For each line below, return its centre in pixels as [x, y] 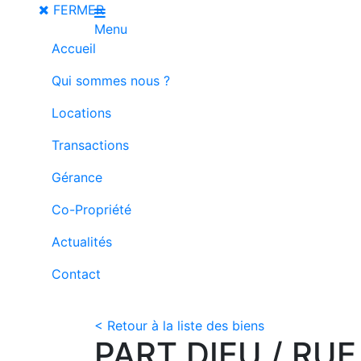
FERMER [77, 10]
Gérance [77, 177]
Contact [76, 274]
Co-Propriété [91, 210]
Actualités [82, 242]
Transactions [90, 145]
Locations [81, 113]
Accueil [74, 48]
